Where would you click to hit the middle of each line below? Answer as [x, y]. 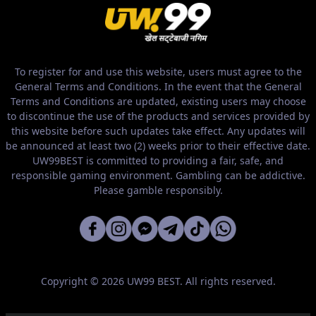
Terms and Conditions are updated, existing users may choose [158, 102]
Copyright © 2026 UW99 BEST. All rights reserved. [158, 281]
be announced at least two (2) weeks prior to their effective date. [158, 146]
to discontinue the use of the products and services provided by [158, 116]
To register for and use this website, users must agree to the [158, 72]
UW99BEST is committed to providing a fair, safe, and [158, 161]
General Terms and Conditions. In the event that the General [158, 87]
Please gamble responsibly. [158, 190]
